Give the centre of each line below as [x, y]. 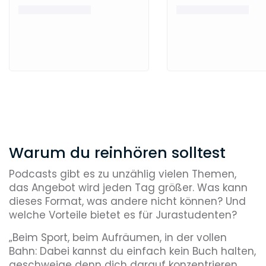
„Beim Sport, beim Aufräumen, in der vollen [118, 237]
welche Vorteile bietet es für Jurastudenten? [123, 215]
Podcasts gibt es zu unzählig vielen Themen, [123, 174]
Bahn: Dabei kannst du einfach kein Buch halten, [132, 251]
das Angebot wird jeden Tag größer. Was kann [128, 187]
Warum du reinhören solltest [117, 153]
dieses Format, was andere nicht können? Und [127, 201]
